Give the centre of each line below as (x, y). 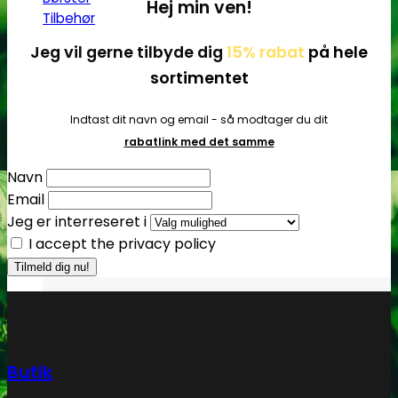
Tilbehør (69, 18)
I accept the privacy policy (120, 243)
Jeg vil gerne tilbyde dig (128, 52)
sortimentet (199, 77)
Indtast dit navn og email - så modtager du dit (199, 119)
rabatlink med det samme (199, 141)
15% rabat (267, 52)
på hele (338, 52)
